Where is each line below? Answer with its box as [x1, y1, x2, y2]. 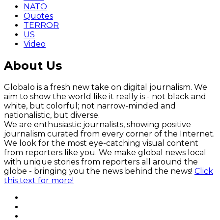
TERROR [24, 21, 59, 30]
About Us [4, 58, 62, 73]
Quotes [24, 11, 53, 21]
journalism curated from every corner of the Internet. [4, 129, 215, 139]
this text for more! [4, 176, 74, 186]
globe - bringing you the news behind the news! [4, 166, 194, 176]
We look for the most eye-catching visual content [4, 138, 198, 148]
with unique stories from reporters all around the [4, 157, 198, 167]
